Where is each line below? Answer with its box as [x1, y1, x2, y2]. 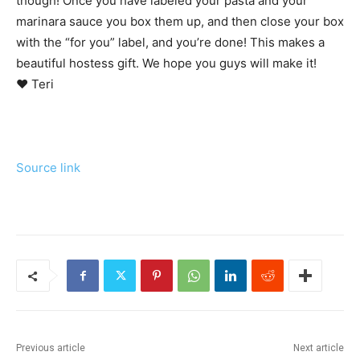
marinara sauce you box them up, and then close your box [16, 14, 344, 30]
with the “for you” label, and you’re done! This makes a [16, 35, 325, 51]
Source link [16, 160, 80, 176]
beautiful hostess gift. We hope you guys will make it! [16, 55, 317, 72]
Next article [292, 342, 344, 354]
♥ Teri [16, 76, 54, 92]
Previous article [16, 342, 85, 354]
